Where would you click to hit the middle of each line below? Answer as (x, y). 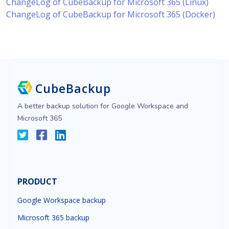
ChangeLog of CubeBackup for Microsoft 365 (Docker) (111, 14)
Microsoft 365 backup (54, 217)
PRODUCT (38, 181)
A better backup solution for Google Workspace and (103, 106)
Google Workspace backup (62, 200)
